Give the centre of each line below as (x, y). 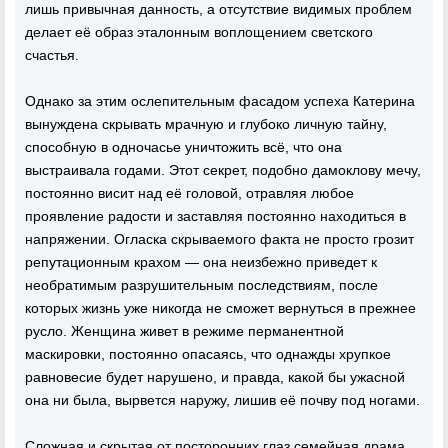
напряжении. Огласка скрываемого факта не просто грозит (219, 239)
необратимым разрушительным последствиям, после (201, 285)
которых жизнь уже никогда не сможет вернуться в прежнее (220, 308)
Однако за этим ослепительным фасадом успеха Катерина (220, 101)
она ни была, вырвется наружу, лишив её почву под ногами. (222, 400)
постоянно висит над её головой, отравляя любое (189, 193)
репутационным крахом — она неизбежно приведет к (201, 262)
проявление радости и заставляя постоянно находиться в (215, 216)
